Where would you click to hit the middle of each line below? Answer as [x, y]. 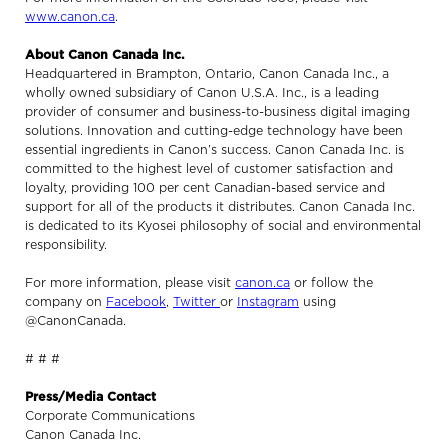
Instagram [268, 302]
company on [65, 302]
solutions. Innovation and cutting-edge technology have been [214, 131]
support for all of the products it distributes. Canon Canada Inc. [220, 207]
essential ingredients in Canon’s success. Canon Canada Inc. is [214, 150]
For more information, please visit [130, 283]
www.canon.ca [70, 17]
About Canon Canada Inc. [105, 55]
